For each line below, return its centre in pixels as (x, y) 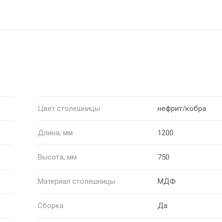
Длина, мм (55, 133)
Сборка (50, 205)
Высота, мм (57, 157)
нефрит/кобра (182, 108)
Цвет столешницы (69, 108)
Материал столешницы (76, 181)
